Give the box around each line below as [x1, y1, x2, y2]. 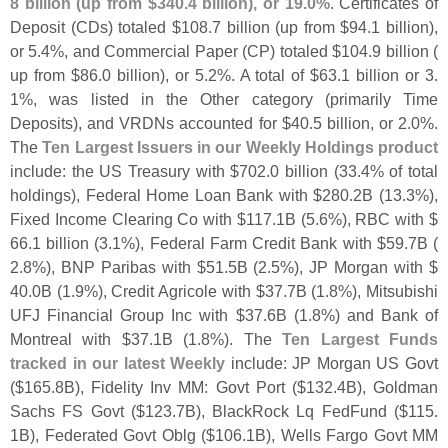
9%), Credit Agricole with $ [74, 281, 265, 300]
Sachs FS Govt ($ [10, 401, 145, 420]
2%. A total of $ [207, 65, 320, 84]
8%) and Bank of [311, 305, 439, 324]
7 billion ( [211, 17, 281, 36]
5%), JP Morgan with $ [271, 257, 439, 276]
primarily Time [329, 89, 438, 108]
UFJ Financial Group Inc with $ [10, 305, 245, 324]
